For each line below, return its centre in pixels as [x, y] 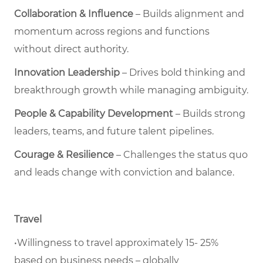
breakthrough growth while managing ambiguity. [131, 90]
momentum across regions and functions [112, 32]
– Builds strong [209, 114]
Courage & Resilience [64, 155]
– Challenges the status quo [181, 155]
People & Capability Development [94, 114]
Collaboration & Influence [74, 14]
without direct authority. [71, 49]
